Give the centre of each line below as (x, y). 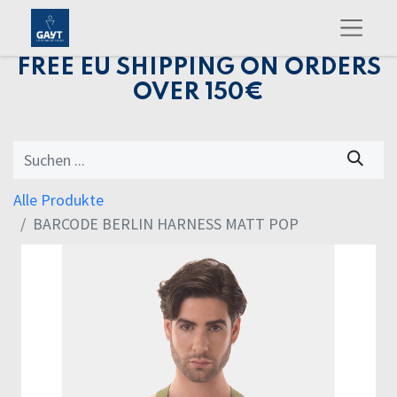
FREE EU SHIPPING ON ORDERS (198, 68)
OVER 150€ (198, 93)
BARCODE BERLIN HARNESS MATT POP (166, 224)
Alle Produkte (58, 200)
